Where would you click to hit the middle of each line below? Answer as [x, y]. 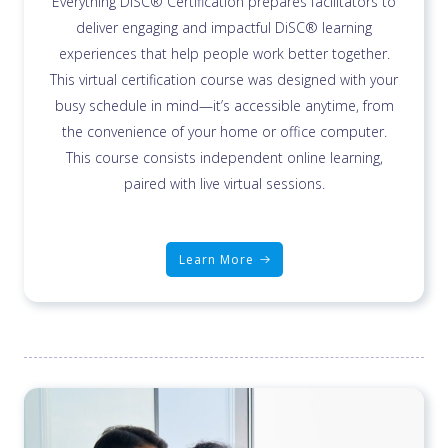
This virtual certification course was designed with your [224, 79]
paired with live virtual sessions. [224, 183]
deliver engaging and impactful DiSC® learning [224, 27]
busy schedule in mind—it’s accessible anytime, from [224, 105]
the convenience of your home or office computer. [224, 131]
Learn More [216, 259]
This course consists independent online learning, [224, 157]
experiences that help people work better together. [224, 53]
